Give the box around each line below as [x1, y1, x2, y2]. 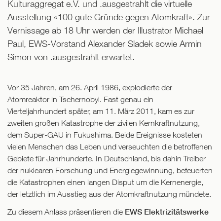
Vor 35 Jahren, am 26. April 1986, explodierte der [7, 83, 172, 92]
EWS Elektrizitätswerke [125, 207, 209, 217]
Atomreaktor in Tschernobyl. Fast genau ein [7, 95, 153, 104]
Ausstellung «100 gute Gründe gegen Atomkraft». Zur [7, 12, 210, 23]
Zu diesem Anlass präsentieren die [7, 207, 125, 217]
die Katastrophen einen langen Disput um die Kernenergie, [7, 178, 203, 187]
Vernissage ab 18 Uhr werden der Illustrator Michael [7, 25, 203, 36]
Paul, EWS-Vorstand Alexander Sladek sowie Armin [7, 38, 202, 49]
